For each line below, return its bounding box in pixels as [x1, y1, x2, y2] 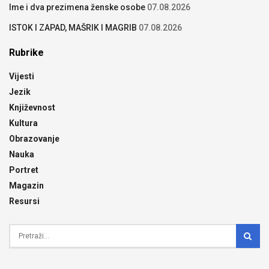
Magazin [9, 181, 44, 191]
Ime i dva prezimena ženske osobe [9, 2, 145, 13]
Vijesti [9, 71, 34, 82]
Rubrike [9, 47, 44, 59]
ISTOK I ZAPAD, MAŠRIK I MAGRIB [9, 23, 137, 33]
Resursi [9, 196, 40, 207]
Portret [9, 165, 38, 175]
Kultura [9, 118, 38, 128]
